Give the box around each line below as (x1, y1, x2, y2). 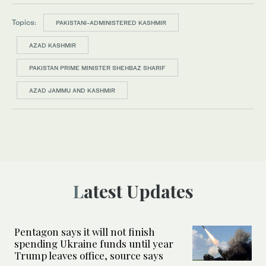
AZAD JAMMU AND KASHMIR (29, 87, 115, 94)
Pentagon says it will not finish (14, 225, 155, 239)
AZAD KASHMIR (29, 42, 76, 49)
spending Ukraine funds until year (14, 237, 173, 251)
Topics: (12, 18, 36, 27)
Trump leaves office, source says (14, 249, 163, 262)
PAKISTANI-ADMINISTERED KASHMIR (56, 19, 166, 27)
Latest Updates (83, 179, 194, 204)
